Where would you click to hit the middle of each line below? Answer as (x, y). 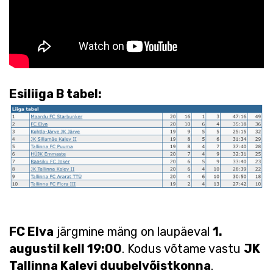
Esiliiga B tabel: (55, 94)
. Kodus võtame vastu (183, 248)
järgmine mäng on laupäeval (133, 231)
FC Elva (31, 231)
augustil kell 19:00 (66, 248)
